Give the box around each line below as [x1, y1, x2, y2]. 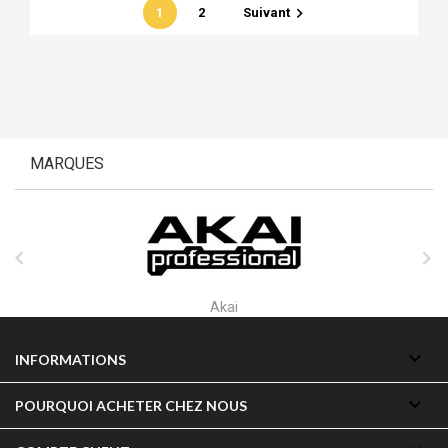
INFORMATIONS [15, 350, 126, 368]
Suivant [243, 4, 290, 20]
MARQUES [30, 153, 104, 173]
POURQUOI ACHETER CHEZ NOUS [15, 396, 247, 414]
